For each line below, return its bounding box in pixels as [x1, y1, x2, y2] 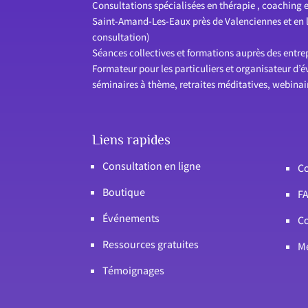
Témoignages [102, 263, 165, 278]
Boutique [102, 184, 146, 199]
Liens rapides [92, 131, 171, 147]
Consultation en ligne [102, 158, 201, 173]
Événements [102, 210, 160, 225]
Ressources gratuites [102, 236, 199, 252]
